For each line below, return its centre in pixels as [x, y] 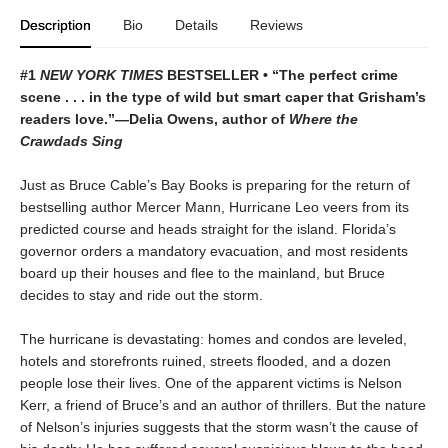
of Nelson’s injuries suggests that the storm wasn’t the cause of [219, 426]
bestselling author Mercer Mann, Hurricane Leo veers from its [214, 206]
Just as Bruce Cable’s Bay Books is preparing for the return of [215, 184]
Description [55, 24]
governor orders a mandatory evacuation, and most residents [214, 250]
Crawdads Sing [71, 140]
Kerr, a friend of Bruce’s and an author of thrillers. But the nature [223, 404]
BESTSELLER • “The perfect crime [280, 74]
